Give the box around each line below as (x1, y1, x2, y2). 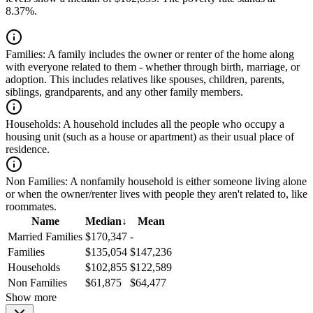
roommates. (6, 201, 57, 213)
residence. (6, 143, 50, 156)
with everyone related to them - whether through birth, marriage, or (6, 61, 300, 73)
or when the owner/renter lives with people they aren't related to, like (6, 188, 307, 201)
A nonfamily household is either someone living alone (68, 175, 307, 188)
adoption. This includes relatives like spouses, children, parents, (6, 73, 284, 86)
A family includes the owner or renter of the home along (45, 48, 294, 61)
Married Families (8, 231, 82, 243)
